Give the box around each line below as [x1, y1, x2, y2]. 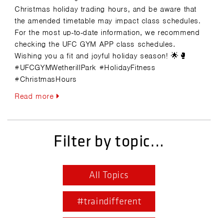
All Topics [89, 169, 129, 182]
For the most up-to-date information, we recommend [15, 28, 200, 38]
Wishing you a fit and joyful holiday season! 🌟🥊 [15, 51, 187, 61]
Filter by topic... [54, 131, 164, 152]
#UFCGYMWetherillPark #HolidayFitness [15, 63, 156, 73]
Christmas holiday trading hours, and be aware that [15, 4, 197, 15]
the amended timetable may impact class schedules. [15, 16, 201, 26]
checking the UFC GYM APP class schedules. [15, 39, 176, 50]
